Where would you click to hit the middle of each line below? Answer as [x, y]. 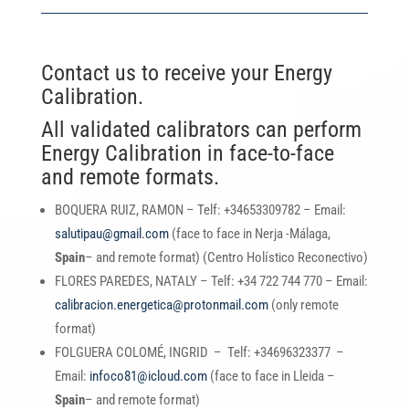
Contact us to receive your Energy [186, 73]
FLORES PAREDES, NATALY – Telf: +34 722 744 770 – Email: [211, 281]
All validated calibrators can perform [201, 129]
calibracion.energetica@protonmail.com [161, 304]
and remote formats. [130, 177]
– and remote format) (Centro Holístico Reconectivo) [226, 257]
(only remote [303, 304]
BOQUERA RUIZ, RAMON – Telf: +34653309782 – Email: [200, 210]
